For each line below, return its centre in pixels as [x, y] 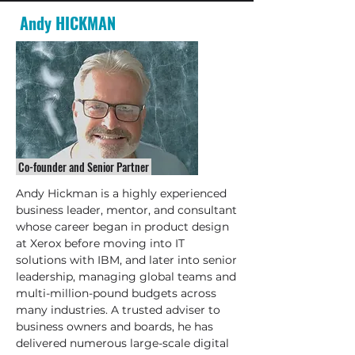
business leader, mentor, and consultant [126, 210]
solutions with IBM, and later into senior [126, 260]
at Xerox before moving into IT [100, 243]
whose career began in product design [122, 227]
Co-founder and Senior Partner [84, 167]
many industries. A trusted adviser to [118, 310]
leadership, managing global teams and [126, 277]
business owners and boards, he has [115, 326]
